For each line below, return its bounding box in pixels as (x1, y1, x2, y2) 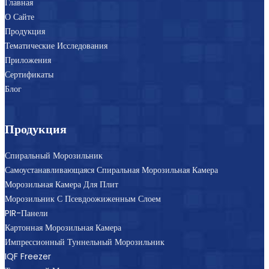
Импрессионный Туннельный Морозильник (5, 235, 165, 248)
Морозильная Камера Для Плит (5, 178, 118, 190)
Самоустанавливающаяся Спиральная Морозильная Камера (5, 163, 218, 176)
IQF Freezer (5, 250, 51, 262)
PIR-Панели (5, 207, 48, 219)
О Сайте (5, 10, 34, 23)
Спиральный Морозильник (5, 149, 103, 162)
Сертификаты (5, 68, 53, 80)
